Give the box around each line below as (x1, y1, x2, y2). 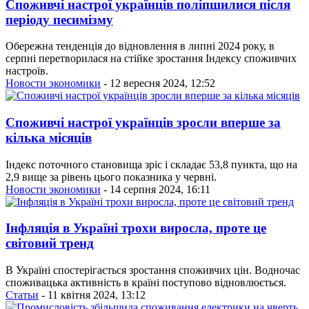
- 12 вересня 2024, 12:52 (101, 77, 215, 90)
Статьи (6, 289, 39, 301)
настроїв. (6, 65, 48, 77)
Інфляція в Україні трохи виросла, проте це (6, 221, 266, 236)
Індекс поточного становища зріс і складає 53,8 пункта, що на (6, 158, 297, 170)
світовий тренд (6, 236, 94, 251)
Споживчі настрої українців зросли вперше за (6, 114, 281, 130)
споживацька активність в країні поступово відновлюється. (6, 277, 286, 289)
